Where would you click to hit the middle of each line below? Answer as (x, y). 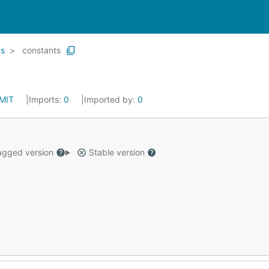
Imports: (46, 99)
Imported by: (111, 99)
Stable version (116, 152)
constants (41, 50)
